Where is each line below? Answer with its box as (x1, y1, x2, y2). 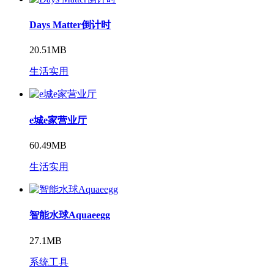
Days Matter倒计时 (29, 20, 111, 31)
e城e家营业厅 (29, 114, 87, 125)
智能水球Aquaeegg (29, 210, 110, 221)
